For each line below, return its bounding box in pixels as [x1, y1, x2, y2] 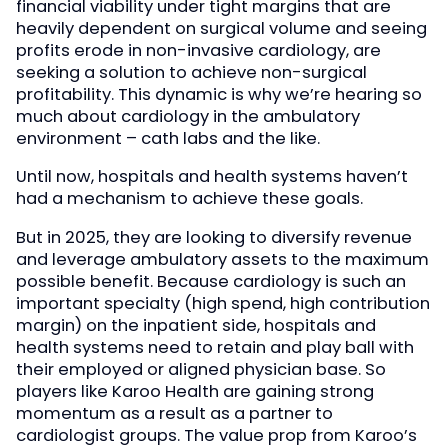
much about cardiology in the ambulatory [16, 104, 360, 128]
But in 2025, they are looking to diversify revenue [16, 225, 412, 249]
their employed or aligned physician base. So [16, 357, 386, 381]
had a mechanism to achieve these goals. [16, 187, 363, 211]
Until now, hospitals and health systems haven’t [16, 165, 408, 189]
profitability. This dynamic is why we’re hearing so [16, 82, 422, 106]
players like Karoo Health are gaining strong [16, 379, 374, 403]
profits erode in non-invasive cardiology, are [16, 38, 381, 62]
